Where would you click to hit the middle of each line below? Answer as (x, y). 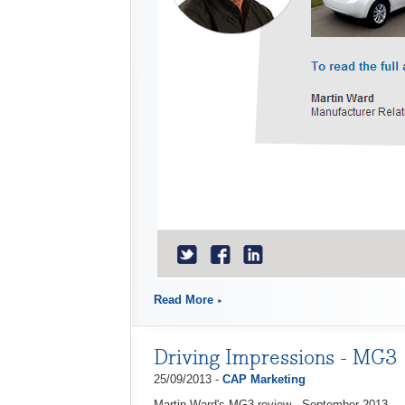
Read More (184, 300)
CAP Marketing (264, 379)
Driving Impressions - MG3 (275, 357)
